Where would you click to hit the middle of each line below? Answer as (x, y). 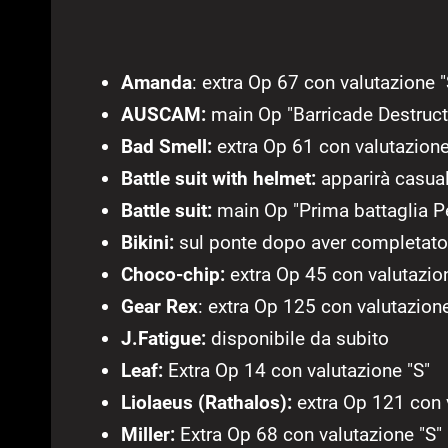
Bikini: (147, 243)
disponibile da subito (297, 339)
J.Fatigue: (163, 339)
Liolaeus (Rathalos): (209, 403)
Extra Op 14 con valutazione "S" (296, 371)
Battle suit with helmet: (218, 179)
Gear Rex (159, 307)
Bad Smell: (166, 147)
